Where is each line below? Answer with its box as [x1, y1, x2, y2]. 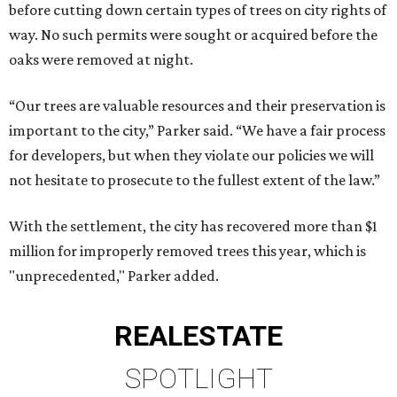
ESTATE [183, 319, 283, 354]
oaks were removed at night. [9, 51, 193, 69]
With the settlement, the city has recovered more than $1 [9, 217, 378, 236]
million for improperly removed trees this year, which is [9, 242, 366, 261]
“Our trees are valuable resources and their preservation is [9, 97, 385, 115]
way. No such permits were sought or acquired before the [9, 26, 378, 44]
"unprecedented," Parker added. [9, 267, 219, 285]
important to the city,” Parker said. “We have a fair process [9, 121, 385, 140]
